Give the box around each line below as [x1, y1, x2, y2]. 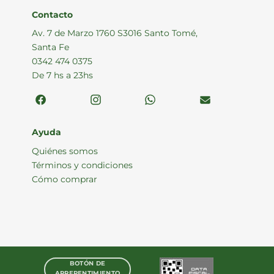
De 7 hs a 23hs [32, 69, 94, 81]
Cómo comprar [32, 173, 98, 185]
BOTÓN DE [69, 259, 106, 267]
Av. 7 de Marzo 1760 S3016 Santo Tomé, [32, 27, 198, 39]
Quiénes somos [32, 145, 98, 157]
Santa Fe [32, 41, 70, 53]
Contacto [32, 9, 73, 20]
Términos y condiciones [32, 159, 133, 171]
